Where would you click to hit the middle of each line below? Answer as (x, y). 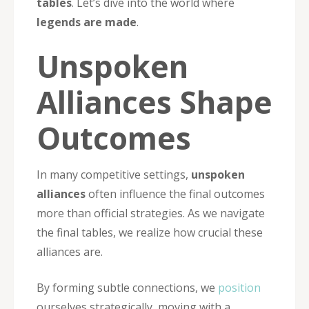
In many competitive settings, (114, 174)
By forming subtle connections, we (127, 287)
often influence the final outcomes (175, 193)
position (239, 287)
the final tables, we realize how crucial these (150, 232)
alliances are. (70, 251)
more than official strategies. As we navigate (151, 213)
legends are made (87, 22)
